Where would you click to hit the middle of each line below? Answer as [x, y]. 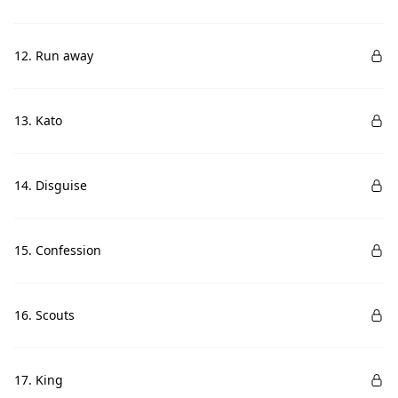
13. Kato [38, 120]
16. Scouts [44, 315]
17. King [39, 380]
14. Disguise [51, 185]
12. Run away [54, 56]
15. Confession [58, 250]
